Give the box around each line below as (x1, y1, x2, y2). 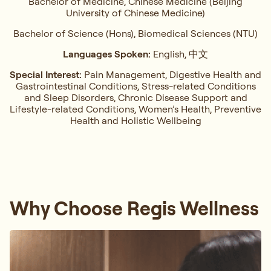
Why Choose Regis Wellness (10, 195, 259, 220)
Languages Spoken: (63, 47, 151, 60)
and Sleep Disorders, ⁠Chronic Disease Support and (24, 91, 247, 103)
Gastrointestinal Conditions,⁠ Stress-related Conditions (15, 79, 256, 92)
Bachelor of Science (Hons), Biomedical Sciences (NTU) (13, 27, 258, 39)
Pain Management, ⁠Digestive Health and (82, 68, 261, 80)
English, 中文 (151, 47, 208, 60)
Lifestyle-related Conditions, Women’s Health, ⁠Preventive (10, 102, 261, 115)
